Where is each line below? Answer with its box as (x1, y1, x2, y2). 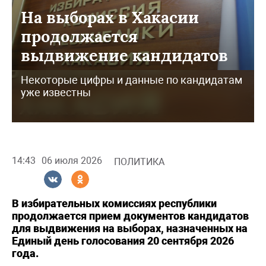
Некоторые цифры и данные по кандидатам (21, 73, 242, 86)
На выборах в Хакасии (21, 7, 199, 27)
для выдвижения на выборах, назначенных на (12, 221, 248, 235)
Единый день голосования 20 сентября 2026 (12, 234, 234, 247)
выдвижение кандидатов (21, 45, 228, 65)
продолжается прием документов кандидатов (12, 209, 249, 222)
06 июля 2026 (42, 155, 102, 167)
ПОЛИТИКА (114, 156, 164, 167)
